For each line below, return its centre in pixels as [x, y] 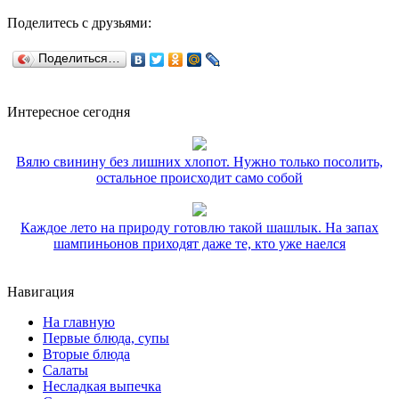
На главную [79, 322]
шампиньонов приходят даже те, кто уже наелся [199, 244]
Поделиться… [79, 59]
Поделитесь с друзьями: [79, 23]
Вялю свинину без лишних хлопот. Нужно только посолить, [199, 162]
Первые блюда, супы [106, 338]
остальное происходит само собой [199, 178]
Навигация [41, 292]
